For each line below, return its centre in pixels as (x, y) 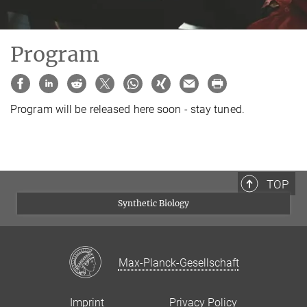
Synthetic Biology (153, 203)
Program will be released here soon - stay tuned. (127, 109)
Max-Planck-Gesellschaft (179, 263)
